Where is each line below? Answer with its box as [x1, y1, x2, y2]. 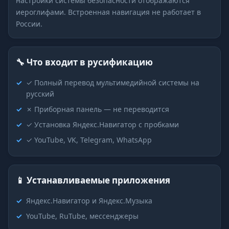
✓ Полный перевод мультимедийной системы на [26, 78, 199, 88]
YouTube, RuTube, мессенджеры [26, 211, 139, 221]
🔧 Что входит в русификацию [16, 56, 153, 68]
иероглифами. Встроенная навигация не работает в [16, 7, 201, 17]
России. [16, 19, 42, 29]
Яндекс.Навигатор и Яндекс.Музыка [26, 196, 152, 206]
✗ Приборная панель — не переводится [26, 104, 169, 114]
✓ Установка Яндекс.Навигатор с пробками [26, 120, 179, 130]
